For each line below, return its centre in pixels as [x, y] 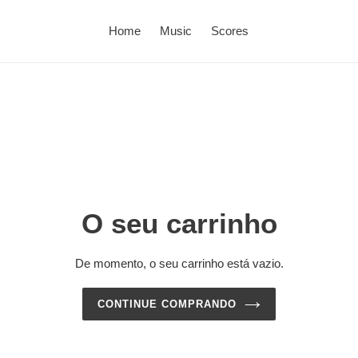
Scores [230, 31]
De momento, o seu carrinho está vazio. [179, 263]
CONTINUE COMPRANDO [167, 304]
